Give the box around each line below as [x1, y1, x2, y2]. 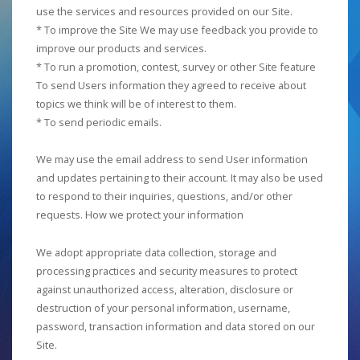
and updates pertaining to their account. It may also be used [36, 170, 323, 186]
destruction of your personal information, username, [36, 301, 290, 316]
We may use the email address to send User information [36, 152, 308, 167]
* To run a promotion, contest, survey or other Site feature [36, 59, 316, 74]
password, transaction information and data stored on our [36, 319, 315, 334]
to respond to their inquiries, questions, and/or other [36, 189, 292, 204]
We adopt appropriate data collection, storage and [36, 245, 276, 260]
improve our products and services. [36, 40, 207, 55]
